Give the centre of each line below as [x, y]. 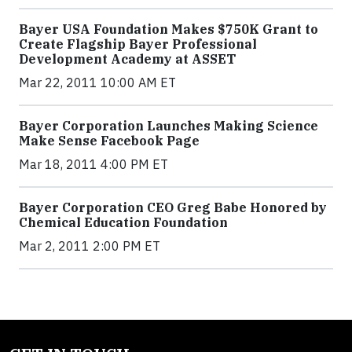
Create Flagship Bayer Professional [138, 44]
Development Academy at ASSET [127, 59]
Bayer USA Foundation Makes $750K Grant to [169, 29]
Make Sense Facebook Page [109, 141]
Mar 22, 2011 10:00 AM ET [97, 82]
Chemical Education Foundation [123, 222]
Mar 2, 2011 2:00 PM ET [90, 246]
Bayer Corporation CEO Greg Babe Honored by [173, 207]
